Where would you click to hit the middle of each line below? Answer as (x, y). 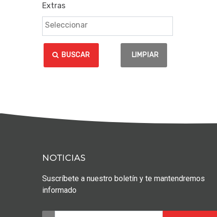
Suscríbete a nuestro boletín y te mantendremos (124, 179)
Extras (54, 6)
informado (59, 190)
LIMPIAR (145, 55)
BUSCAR (76, 55)
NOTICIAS (64, 158)
